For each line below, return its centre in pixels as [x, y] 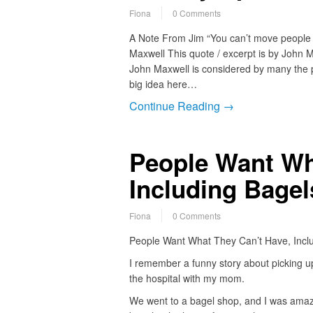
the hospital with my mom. [187, 278]
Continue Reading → [181, 106]
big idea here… [163, 84]
